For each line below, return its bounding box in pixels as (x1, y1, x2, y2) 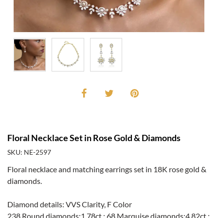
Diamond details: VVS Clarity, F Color (7, 199, 132, 209)
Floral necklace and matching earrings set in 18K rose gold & (7, 164, 206, 174)
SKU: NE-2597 (7, 147, 51, 156)
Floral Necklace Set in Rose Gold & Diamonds (7, 132, 181, 143)
